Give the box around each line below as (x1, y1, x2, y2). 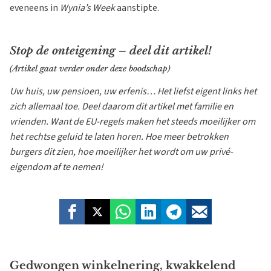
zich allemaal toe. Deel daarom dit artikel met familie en (10, 100, 233, 113)
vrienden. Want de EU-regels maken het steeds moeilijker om (10, 115, 255, 128)
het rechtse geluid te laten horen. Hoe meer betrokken (10, 130, 229, 143)
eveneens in (10, 1, 60, 15)
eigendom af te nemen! (10, 160, 103, 174)
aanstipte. (115, 1, 159, 15)
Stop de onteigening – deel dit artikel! (10, 44, 212, 57)
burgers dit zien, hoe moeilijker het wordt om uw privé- (10, 145, 233, 158)
